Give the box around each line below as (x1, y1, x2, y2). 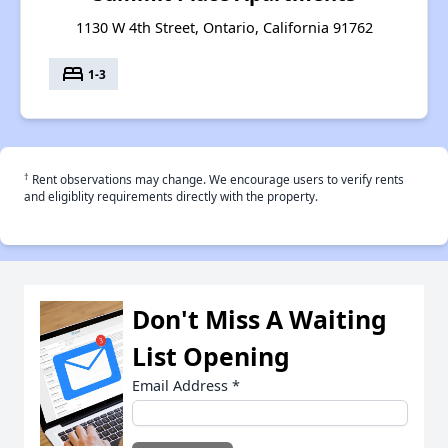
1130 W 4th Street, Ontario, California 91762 (75, 18, 373, 38)
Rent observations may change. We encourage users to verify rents (29, 171, 404, 188)
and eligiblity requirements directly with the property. (24, 188, 318, 205)
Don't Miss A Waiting (132, 302, 387, 337)
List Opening (132, 339, 290, 374)
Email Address (132, 376, 232, 396)
